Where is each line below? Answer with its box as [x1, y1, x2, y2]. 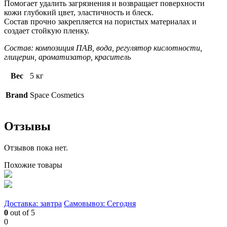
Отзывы [4, 119, 51, 133]
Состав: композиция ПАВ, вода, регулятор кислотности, [4, 43, 202, 52]
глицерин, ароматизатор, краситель [4, 52, 131, 61]
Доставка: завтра [4, 199, 62, 208]
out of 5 [8, 208, 35, 217]
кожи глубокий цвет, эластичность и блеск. [4, 8, 154, 17]
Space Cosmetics [30, 90, 84, 99]
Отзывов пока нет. [4, 143, 68, 152]
